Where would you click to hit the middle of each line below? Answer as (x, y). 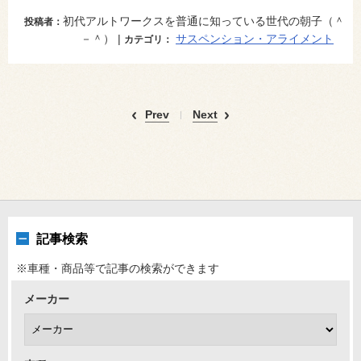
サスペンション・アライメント (255, 39)
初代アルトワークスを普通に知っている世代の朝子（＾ (204, 21)
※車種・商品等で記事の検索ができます (118, 269)
